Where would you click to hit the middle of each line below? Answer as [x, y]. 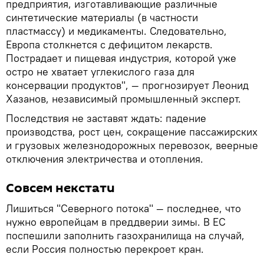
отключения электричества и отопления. [105, 159]
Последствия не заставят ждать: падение [106, 118]
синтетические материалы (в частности [102, 17]
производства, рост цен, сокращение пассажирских [132, 131]
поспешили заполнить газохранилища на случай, [125, 235]
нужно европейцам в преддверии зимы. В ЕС [116, 222]
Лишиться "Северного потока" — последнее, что [123, 208]
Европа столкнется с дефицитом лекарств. [109, 44]
